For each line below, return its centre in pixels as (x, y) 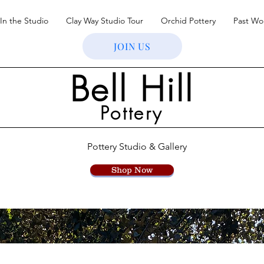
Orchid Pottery (188, 21)
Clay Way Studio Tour (105, 21)
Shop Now (132, 169)
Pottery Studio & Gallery (137, 146)
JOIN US (132, 46)
